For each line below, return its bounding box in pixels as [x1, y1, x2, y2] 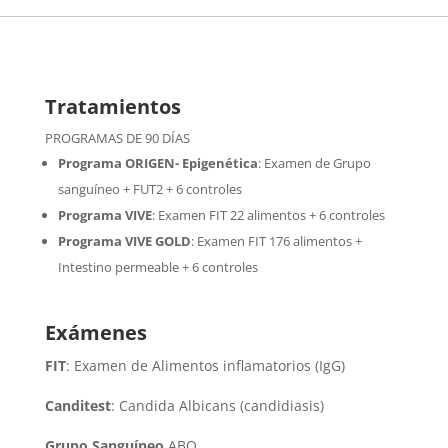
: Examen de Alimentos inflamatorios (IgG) [65, 355, 345, 375]
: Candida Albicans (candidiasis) [110, 395, 324, 415]
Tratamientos [44, 92, 181, 120]
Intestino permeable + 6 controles [57, 257, 258, 276]
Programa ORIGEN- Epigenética [57, 153, 258, 172]
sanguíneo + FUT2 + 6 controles [57, 179, 242, 198]
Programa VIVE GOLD [57, 231, 191, 250]
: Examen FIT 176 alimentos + [190, 231, 362, 250]
